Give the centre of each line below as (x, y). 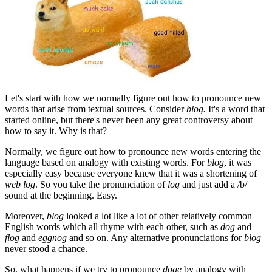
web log (20, 184)
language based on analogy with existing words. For (106, 162)
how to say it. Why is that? (56, 131)
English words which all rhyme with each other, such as (113, 226)
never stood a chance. (46, 248)
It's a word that (235, 109)
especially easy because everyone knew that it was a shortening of (131, 173)
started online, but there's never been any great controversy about (129, 120)
